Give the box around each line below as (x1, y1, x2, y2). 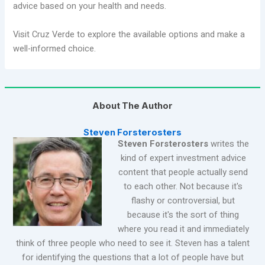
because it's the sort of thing (127, 208, 240, 221)
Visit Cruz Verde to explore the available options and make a (13, 28, 245, 41)
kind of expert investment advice (120, 151, 246, 164)
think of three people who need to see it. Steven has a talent (15, 237, 250, 250)
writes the (208, 137, 249, 150)
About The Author (92, 100, 173, 111)
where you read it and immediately (117, 222, 249, 235)
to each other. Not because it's (124, 180, 243, 193)
